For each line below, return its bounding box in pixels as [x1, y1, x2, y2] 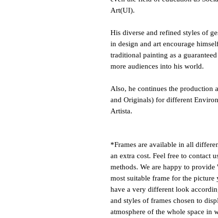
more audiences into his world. [110, 62, 206, 71]
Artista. [110, 107, 132, 115]
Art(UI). [110, 6, 137, 15]
